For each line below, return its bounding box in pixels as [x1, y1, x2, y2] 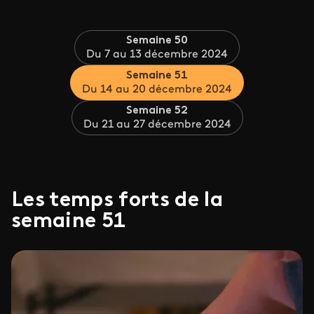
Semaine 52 [126, 105, 188, 116]
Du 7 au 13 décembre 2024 [86, 49, 228, 60]
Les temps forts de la [11, 190, 223, 212]
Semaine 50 [126, 35, 188, 46]
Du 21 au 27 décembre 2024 [83, 119, 231, 130]
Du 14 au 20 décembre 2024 [82, 84, 232, 95]
